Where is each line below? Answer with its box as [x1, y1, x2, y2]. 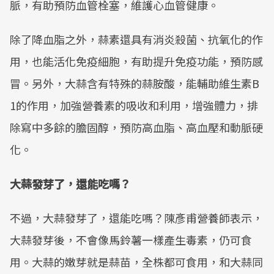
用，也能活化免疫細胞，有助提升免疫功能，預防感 [10, 53, 263, 70]
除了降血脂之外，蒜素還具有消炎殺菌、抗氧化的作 [10, 31, 263, 48]
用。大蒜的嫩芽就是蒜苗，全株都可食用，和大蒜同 [10, 254, 263, 270]
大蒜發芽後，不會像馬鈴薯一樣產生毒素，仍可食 [10, 232, 252, 248]
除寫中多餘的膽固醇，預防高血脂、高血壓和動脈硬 [10, 119, 263, 136]
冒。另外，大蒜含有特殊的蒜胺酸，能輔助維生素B [10, 75, 259, 92]
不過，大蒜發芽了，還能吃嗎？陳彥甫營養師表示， [10, 210, 263, 226]
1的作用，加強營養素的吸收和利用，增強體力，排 [10, 97, 258, 114]
